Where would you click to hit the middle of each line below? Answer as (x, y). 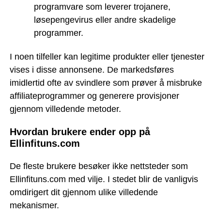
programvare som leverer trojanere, (102, 7)
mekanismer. (34, 206)
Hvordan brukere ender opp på (80, 132)
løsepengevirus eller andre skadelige (105, 20)
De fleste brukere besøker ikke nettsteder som (99, 166)
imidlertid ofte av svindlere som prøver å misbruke (106, 83)
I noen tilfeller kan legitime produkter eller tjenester (107, 56)
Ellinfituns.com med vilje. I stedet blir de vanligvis (104, 179)
